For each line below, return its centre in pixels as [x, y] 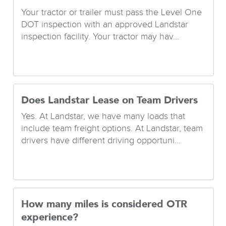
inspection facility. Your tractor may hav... [100, 36]
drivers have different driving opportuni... [101, 140]
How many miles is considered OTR [104, 204]
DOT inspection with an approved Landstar [105, 24]
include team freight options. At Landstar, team [112, 128]
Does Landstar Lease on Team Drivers [110, 100]
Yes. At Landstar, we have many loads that [103, 116]
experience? [50, 217]
